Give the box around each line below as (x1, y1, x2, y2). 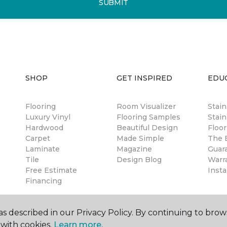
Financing (25, 176, 62, 185)
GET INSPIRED (117, 73, 172, 83)
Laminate (25, 144, 60, 154)
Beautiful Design (117, 123, 178, 132)
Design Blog (117, 155, 162, 164)
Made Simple (117, 134, 164, 143)
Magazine (117, 144, 152, 154)
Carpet (25, 134, 50, 143)
